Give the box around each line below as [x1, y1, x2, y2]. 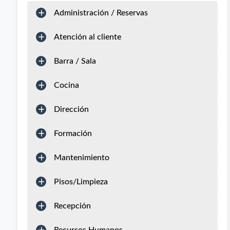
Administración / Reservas [54, 9, 148, 17]
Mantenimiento [54, 154, 109, 162]
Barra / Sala [54, 57, 96, 65]
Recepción [54, 202, 91, 210]
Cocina [54, 81, 79, 89]
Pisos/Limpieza [54, 178, 108, 186]
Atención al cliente [54, 33, 121, 41]
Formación [54, 129, 92, 138]
